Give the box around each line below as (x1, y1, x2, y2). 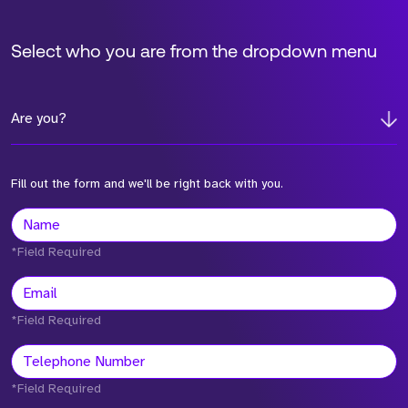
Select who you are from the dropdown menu (11, 43, 377, 62)
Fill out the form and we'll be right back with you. (11, 175, 283, 191)
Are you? (11, 108, 66, 127)
